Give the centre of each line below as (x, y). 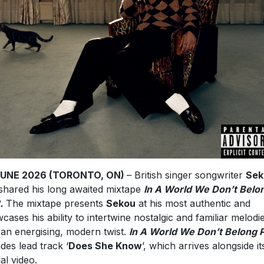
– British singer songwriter (186, 175)
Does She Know (105, 246)
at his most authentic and (193, 204)
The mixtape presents (54, 204)
